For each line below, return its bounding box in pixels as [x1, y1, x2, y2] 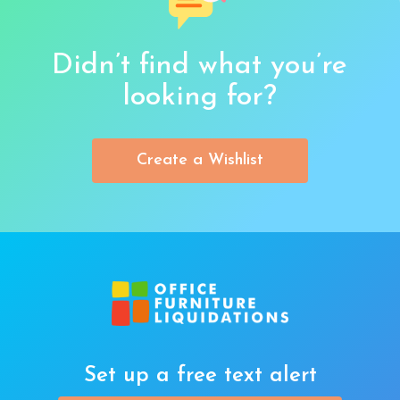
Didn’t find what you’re [52, 51, 348, 80]
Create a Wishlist [136, 151, 263, 169]
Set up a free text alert [83, 364, 317, 387]
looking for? [122, 82, 278, 112]
